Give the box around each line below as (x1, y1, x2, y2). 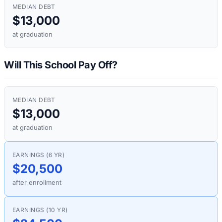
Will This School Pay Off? (4, 58, 117, 71)
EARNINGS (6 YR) (12, 151, 65, 159)
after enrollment (12, 178, 61, 186)
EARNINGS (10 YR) (12, 206, 68, 214)
